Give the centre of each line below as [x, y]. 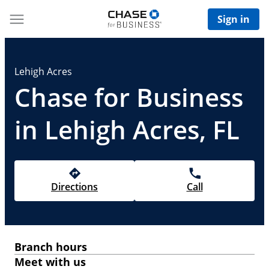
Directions [74, 187]
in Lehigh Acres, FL [127, 129]
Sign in [234, 19]
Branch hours [51, 247]
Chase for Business [129, 97]
